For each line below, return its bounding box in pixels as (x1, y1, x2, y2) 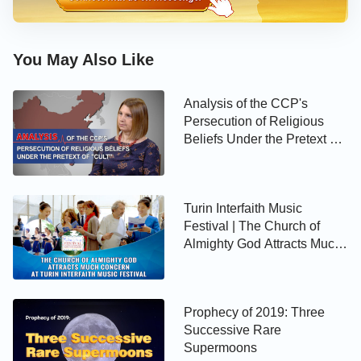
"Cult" (184, 149, 218, 164)
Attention (184, 254, 235, 268)
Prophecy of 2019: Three (184, 305, 326, 320)
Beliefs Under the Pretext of (184, 131, 341, 146)
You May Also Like (13, 50, 154, 68)
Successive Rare (184, 323, 282, 338)
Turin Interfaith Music (184, 201, 303, 215)
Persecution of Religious (184, 114, 325, 128)
